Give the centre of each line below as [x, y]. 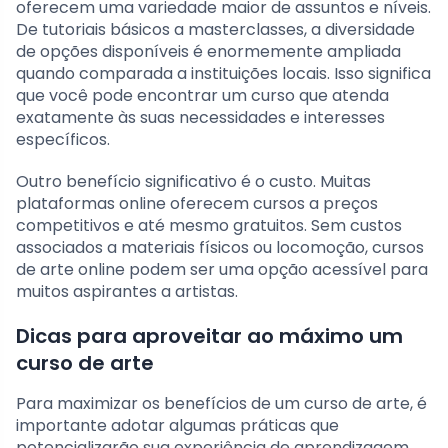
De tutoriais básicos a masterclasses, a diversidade [215, 30]
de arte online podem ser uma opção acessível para [222, 270]
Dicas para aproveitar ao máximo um [209, 336]
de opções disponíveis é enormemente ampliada [208, 52]
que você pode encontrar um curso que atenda [202, 96]
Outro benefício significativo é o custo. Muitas [193, 182]
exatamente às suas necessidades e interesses [200, 118]
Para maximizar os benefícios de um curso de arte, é [221, 404]
